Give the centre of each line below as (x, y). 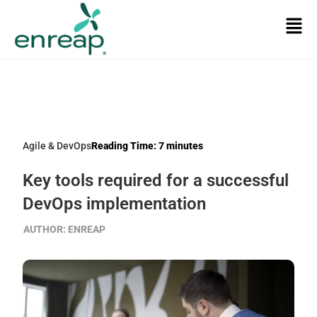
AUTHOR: (45, 230)
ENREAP (86, 230)
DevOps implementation (115, 204)
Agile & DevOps (57, 146)
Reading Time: (124, 146)
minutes (185, 146)
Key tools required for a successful (156, 181)
